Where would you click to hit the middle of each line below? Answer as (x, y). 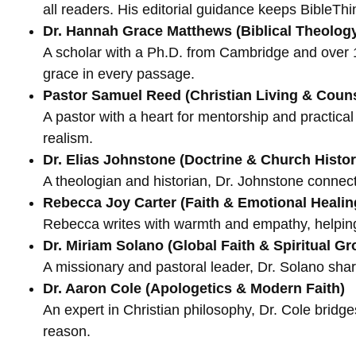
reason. (67, 332)
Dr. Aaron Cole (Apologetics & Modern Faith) (194, 289)
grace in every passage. (119, 74)
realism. (68, 139)
